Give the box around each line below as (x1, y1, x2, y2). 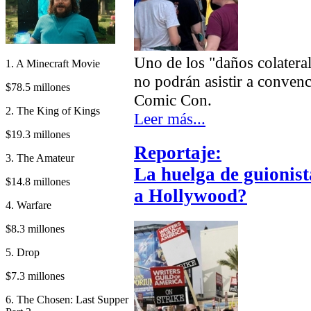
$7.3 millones (6, 269, 65, 282)
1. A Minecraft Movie (6, 57, 100, 69)
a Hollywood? (134, 185, 247, 207)
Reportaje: (134, 142, 221, 164)
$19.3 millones (6, 128, 70, 140)
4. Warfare (6, 199, 51, 211)
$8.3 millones (6, 222, 65, 235)
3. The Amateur (6, 151, 74, 164)
